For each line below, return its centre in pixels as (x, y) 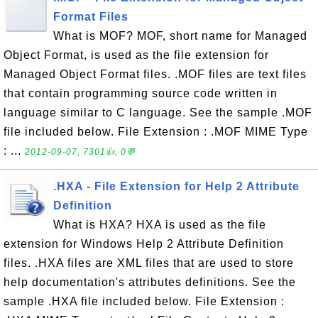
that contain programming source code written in (141, 93)
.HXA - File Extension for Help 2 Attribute (176, 186)
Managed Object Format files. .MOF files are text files (155, 74)
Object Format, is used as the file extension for (136, 55)
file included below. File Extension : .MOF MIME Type (156, 132)
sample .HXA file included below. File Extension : (144, 301)
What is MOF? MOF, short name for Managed (180, 36)
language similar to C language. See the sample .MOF (158, 113)
